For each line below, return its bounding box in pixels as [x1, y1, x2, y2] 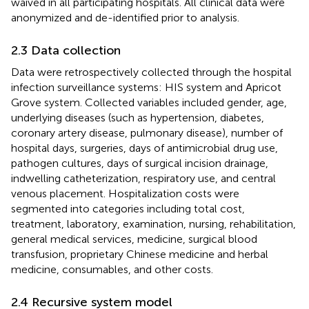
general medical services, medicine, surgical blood [11, 232, 257, 246]
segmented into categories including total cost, [11, 201, 245, 215]
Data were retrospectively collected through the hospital [11, 65, 292, 79]
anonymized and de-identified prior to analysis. [11, 10, 239, 24]
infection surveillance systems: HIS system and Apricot [11, 80, 281, 94]
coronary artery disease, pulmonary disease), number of [11, 126, 283, 139]
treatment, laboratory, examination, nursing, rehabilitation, [11, 217, 296, 230]
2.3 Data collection [11, 42, 121, 58]
